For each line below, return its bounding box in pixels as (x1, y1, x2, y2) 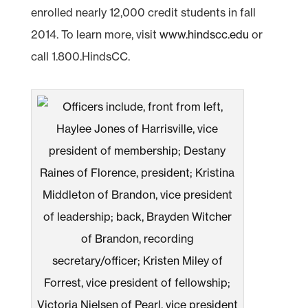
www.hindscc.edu (159, 27, 249, 41)
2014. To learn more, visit (30, 27, 159, 41)
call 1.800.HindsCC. (30, 49, 130, 63)
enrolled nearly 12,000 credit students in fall (30, 5, 256, 19)
